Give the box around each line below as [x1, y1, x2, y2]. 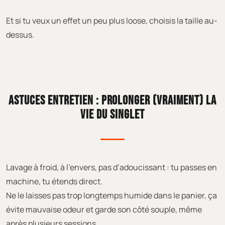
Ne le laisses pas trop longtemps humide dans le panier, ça [6, 189, 217, 201]
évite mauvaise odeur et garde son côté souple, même [6, 203, 202, 215]
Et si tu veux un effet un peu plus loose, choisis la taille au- [6, 15, 217, 26]
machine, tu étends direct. [6, 175, 102, 187]
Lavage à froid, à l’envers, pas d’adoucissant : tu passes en [6, 161, 217, 173]
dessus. [6, 29, 34, 40]
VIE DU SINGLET [80, 107, 145, 122]
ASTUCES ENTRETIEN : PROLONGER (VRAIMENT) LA [8, 93, 217, 108]
